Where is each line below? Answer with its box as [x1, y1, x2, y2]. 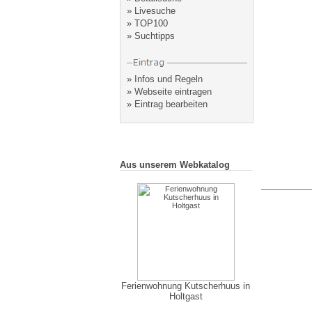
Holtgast [169, 291, 203, 302]
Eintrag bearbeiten [134, 99, 208, 109]
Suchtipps [134, 31, 175, 41]
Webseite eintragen [134, 86, 212, 97]
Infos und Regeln [134, 74, 203, 84]
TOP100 [134, 18, 168, 29]
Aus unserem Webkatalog [119, 159, 230, 170]
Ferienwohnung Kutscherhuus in [121, 281, 250, 291]
